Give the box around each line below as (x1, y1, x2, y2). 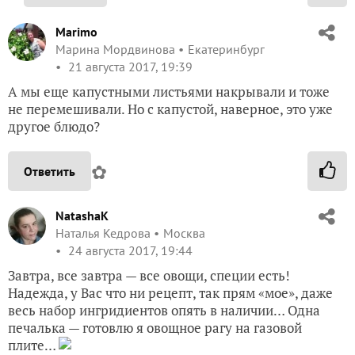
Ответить (24, 163, 75, 180)
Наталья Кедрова (55, 225, 151, 242)
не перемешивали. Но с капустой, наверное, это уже (8, 100, 333, 119)
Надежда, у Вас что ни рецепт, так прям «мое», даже (8, 284, 333, 303)
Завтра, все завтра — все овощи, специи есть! (8, 266, 290, 285)
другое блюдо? (8, 117, 100, 136)
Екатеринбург (188, 41, 265, 58)
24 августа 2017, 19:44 (65, 242, 193, 259)
